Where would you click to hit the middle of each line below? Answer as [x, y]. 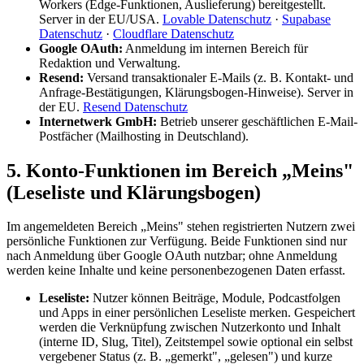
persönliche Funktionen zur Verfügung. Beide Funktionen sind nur [177, 241]
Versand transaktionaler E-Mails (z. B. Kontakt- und [219, 77]
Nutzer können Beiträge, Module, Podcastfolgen [215, 298]
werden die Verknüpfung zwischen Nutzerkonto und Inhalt [190, 327]
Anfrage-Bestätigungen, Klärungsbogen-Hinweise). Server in [196, 92]
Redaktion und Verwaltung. [110, 63]
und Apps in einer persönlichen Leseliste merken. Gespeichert [197, 313]
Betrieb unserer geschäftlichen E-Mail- [257, 121]
